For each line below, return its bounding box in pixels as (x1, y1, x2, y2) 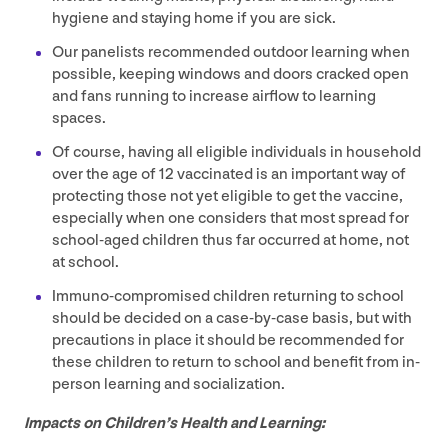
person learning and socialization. (52, 374, 288, 394)
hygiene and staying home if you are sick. (52, 8, 336, 28)
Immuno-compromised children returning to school (52, 286, 404, 306)
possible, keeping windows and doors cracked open (52, 64, 409, 84)
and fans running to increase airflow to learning (52, 86, 376, 106)
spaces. (52, 108, 106, 128)
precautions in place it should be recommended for (52, 330, 404, 350)
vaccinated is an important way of (174, 164, 406, 184)
